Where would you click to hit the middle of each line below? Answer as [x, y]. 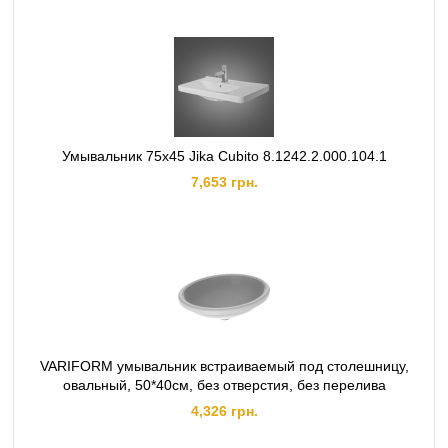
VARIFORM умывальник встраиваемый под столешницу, [224, 366]
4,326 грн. [224, 411]
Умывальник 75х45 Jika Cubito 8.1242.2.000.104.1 [224, 156]
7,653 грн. [224, 182]
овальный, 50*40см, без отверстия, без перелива [224, 385]
